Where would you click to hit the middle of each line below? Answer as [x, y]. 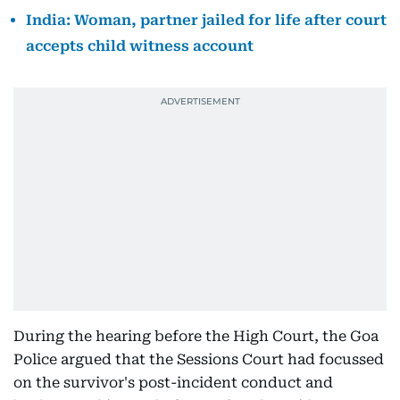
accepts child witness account [140, 46]
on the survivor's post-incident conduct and [173, 383]
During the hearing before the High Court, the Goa [196, 336]
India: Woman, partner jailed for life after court [206, 20]
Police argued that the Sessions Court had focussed [199, 359]
